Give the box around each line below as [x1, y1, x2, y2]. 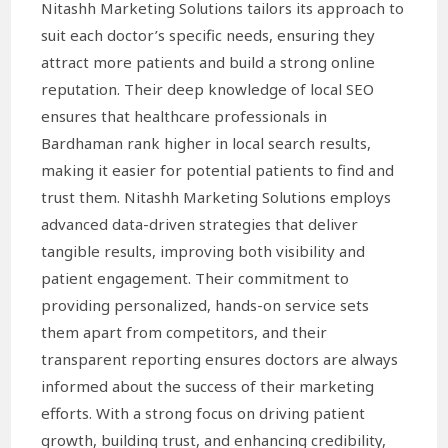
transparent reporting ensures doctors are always [41, 348, 399, 369]
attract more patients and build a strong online [41, 51, 376, 72]
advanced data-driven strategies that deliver [41, 213, 359, 234]
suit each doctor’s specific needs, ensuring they [41, 24, 376, 45]
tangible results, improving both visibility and [41, 240, 366, 261]
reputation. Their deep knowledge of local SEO [41, 78, 375, 99]
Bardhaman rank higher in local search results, [41, 132, 372, 153]
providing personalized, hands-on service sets [41, 294, 370, 315]
